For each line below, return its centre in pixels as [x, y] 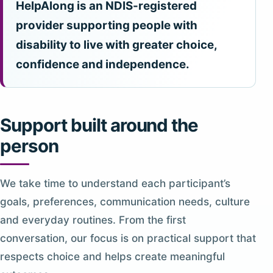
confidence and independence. [103, 65]
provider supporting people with [107, 26]
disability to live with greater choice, [117, 45]
